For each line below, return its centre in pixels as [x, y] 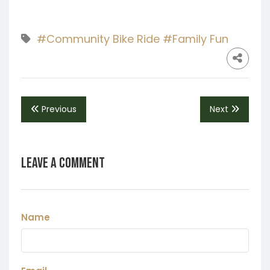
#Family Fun [196, 39]
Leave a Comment [63, 163]
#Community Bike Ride [98, 39]
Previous [58, 109]
